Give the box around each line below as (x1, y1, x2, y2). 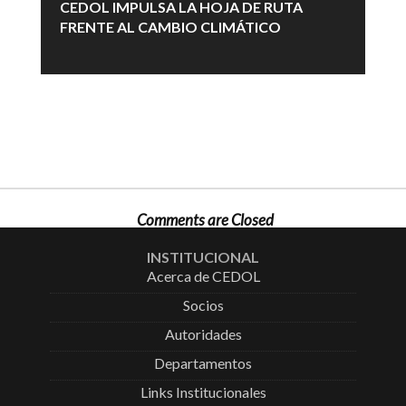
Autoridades (164, 325, 242, 343)
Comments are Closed (136, 210, 274, 229)
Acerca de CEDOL (146, 267, 260, 285)
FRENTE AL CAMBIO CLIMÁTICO (60, 18, 284, 35)
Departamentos (154, 354, 252, 372)
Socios (182, 296, 224, 314)
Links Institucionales (140, 383, 266, 401)
